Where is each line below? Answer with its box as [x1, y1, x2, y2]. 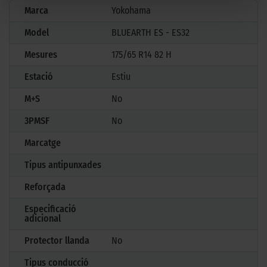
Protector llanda [24, 234, 89, 246]
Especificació [24, 203, 76, 215]
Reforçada [24, 181, 66, 193]
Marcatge [24, 136, 61, 148]
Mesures [24, 48, 57, 60]
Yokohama [111, 4, 151, 16]
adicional [24, 212, 61, 224]
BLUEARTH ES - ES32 [111, 26, 190, 38]
